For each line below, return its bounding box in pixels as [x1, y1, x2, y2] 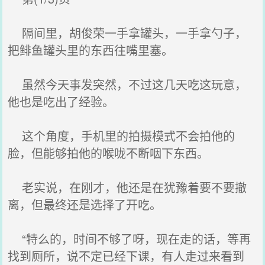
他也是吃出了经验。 [8, 93, 115, 110]
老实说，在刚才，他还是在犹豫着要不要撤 [8, 179, 247, 196]
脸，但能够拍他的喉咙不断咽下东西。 [8, 144, 209, 161]
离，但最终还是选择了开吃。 [8, 196, 162, 213]
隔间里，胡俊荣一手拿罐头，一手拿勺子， [8, 24, 247, 41]
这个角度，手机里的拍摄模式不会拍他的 [8, 127, 235, 144]
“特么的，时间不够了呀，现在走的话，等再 [8, 230, 251, 247]
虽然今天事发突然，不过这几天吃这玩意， [8, 76, 247, 93]
